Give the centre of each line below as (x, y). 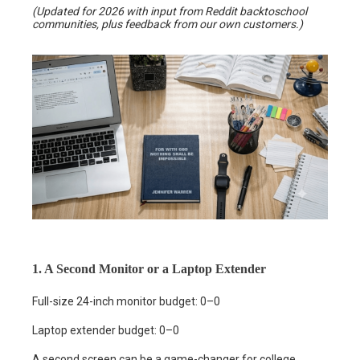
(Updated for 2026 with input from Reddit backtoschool (170, 11)
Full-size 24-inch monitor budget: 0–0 (126, 302)
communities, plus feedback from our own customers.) (168, 24)
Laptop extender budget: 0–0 (106, 331)
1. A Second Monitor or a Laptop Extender (149, 269)
